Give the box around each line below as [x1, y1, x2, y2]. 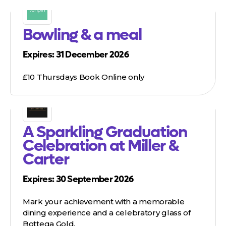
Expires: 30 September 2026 [23, 174, 134, 186]
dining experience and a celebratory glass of [23, 208, 191, 218]
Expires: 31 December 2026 [23, 49, 129, 61]
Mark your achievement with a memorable [23, 197, 185, 207]
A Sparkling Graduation [23, 122, 187, 143]
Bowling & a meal [23, 24, 142, 46]
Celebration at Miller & [23, 135, 179, 157]
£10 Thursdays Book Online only [23, 72, 144, 82]
